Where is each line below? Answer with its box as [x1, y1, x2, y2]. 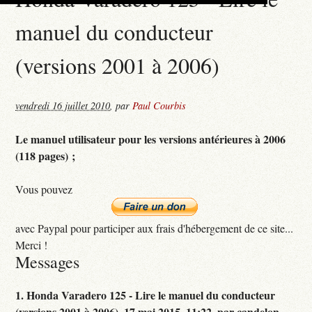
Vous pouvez [15, 181, 73, 196]
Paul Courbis [132, 98, 187, 112]
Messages [15, 250, 80, 273]
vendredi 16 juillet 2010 [15, 98, 111, 112]
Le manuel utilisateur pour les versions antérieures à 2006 [15, 130, 286, 147]
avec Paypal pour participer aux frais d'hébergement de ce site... [15, 220, 294, 235]
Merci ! [15, 237, 48, 252]
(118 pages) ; [15, 147, 76, 164]
